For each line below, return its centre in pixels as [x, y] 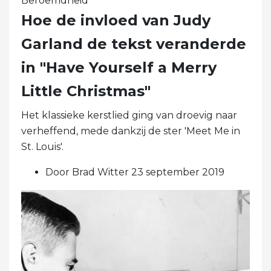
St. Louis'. [42, 146]
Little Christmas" [86, 91]
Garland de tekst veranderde [134, 44]
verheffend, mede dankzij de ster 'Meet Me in [131, 131]
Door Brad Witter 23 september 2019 [135, 172]
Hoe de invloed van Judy [116, 20]
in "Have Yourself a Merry [119, 67]
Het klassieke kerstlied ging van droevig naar [129, 115]
